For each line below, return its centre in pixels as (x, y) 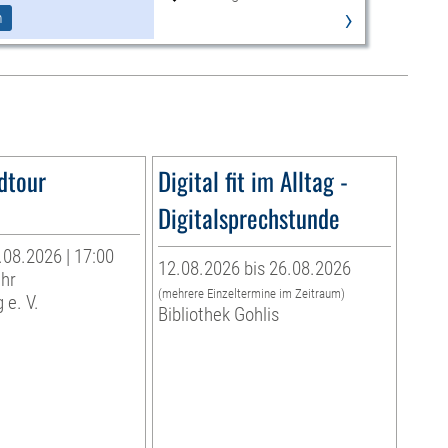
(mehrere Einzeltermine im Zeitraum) (251, 294)
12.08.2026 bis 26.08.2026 (254, 269)
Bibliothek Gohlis (218, 315)
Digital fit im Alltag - (252, 181)
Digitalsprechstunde (248, 218)
